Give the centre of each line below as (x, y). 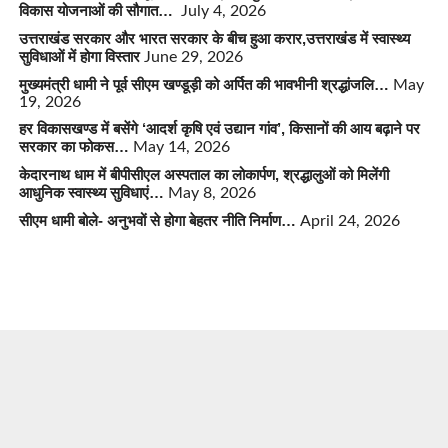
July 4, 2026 (223, 10)
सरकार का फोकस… (73, 146)
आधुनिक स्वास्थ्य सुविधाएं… (91, 192)
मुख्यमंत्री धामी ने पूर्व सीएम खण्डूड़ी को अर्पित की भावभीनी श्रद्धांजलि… (203, 84)
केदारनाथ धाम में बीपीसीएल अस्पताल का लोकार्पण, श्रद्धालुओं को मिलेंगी (203, 174)
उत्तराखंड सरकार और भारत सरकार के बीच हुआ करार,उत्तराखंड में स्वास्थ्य (214, 38)
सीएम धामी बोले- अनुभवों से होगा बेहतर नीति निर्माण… (157, 220)
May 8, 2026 (211, 192)
